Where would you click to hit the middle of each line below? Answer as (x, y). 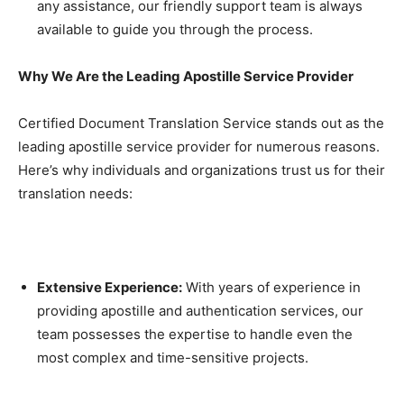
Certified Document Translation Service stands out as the (201, 123)
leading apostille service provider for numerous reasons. (199, 147)
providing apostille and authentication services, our (200, 311)
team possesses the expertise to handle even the (195, 334)
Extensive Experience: (110, 287)
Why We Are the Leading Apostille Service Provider (186, 76)
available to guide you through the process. (175, 29)
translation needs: (75, 193)
